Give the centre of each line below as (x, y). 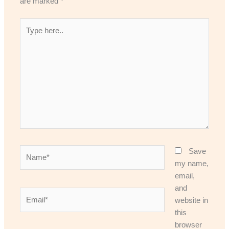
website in (191, 200)
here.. (29, 37)
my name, (191, 163)
